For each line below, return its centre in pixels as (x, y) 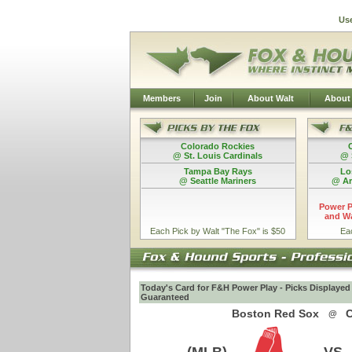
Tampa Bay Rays (218, 171)
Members (161, 98)
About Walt (271, 98)
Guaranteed (165, 297)
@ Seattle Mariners (218, 181)
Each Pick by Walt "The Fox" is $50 (218, 231)
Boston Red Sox (275, 313)
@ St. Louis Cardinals (218, 156)
